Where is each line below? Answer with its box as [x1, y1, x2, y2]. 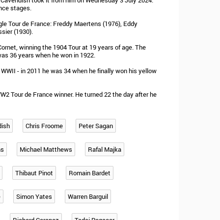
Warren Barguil [68, 192, 108, 201]
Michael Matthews [20, 145, 72, 154]
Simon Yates [16, 192, 52, 201]
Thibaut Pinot [15, 168, 53, 177]
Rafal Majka [88, 145, 121, 154]
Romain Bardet [69, 168, 110, 177]
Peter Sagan [79, 121, 113, 130]
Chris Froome [26, 121, 63, 130]
